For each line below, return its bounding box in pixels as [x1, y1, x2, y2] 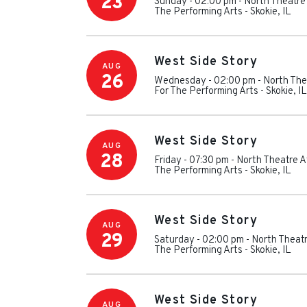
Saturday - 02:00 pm [154, 233, 244, 247]
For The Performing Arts [154, 84, 258, 98]
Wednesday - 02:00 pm [154, 74, 256, 88]
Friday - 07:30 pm [154, 153, 229, 167]
